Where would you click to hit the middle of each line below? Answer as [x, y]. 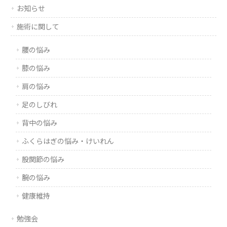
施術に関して [38, 27]
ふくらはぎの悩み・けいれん [68, 141]
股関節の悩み [43, 159]
